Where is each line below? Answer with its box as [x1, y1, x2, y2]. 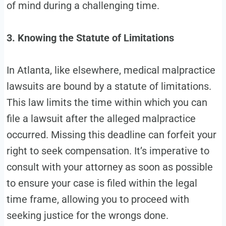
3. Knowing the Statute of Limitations [6, 32, 174, 44]
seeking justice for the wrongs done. [6, 209, 168, 222]
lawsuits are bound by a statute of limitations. [6, 80, 211, 93]
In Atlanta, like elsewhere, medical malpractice [6, 64, 215, 77]
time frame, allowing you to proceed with [6, 193, 189, 206]
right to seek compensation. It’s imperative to [6, 145, 209, 157]
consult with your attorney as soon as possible [6, 161, 213, 174]
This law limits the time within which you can [6, 96, 207, 109]
